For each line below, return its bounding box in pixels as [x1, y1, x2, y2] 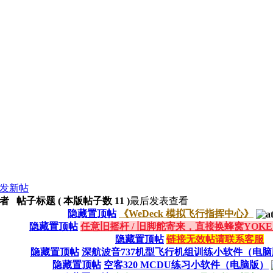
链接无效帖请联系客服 [166, 233, 264, 244]
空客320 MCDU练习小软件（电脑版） [104, 259, 269, 270]
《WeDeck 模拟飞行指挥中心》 [119, 208, 253, 219]
